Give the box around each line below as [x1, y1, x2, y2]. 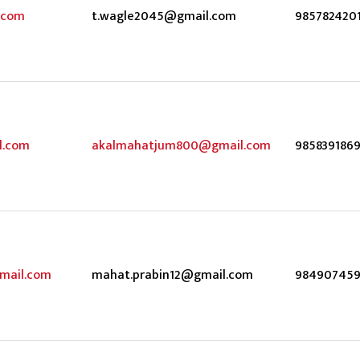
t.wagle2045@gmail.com [92, 6, 236, 27]
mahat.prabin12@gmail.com [92, 264, 253, 286]
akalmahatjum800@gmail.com [92, 135, 271, 157]
